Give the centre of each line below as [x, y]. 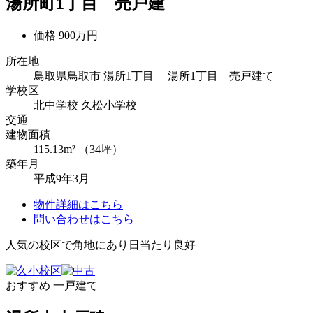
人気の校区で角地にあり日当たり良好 [101, 245]
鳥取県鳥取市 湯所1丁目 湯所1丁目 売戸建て [154, 76]
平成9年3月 [61, 179]
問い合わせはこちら [84, 219]
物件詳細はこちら [78, 205]
